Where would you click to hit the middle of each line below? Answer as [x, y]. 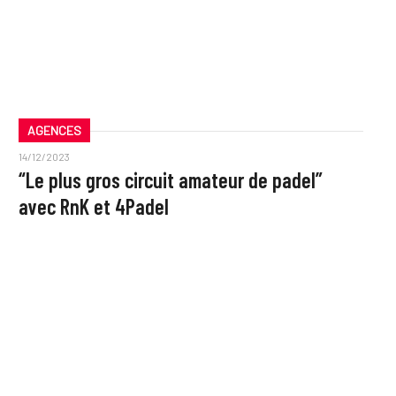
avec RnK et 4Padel [93, 207]
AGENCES [54, 130]
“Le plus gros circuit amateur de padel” [170, 180]
